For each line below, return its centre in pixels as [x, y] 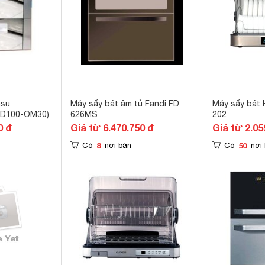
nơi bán [118, 145]
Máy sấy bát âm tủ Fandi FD [125, 104]
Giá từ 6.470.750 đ [112, 127]
